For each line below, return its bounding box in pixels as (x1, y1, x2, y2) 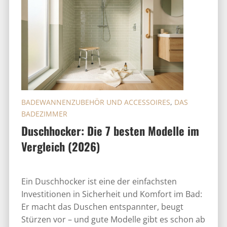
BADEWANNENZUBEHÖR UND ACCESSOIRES (21, 97, 170, 107)
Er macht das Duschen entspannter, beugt (21, 201, 183, 212)
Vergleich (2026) (21, 137, 100, 155)
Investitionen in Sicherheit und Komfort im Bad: (21, 188, 202, 200)
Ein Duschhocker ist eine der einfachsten (21, 175, 177, 187)
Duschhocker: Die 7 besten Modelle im (21, 122, 199, 139)
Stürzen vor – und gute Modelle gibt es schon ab (21, 213, 205, 225)
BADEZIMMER (21, 108, 67, 119)
